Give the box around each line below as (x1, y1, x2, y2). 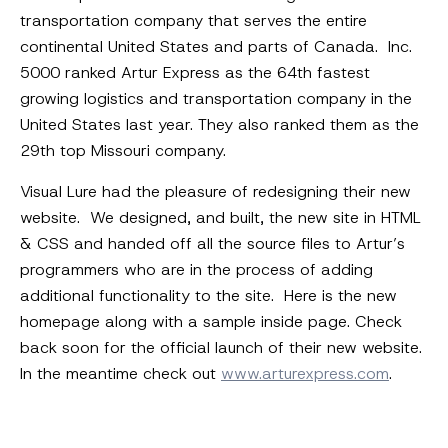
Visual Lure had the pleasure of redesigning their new (20, 181, 411, 203)
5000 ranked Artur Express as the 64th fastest (20, 62, 370, 84)
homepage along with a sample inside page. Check (20, 311, 402, 333)
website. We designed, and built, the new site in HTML (20, 207, 421, 229)
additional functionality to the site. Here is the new (20, 285, 397, 307)
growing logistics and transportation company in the (20, 88, 412, 110)
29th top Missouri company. (20, 140, 226, 162)
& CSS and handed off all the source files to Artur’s (20, 233, 405, 255)
